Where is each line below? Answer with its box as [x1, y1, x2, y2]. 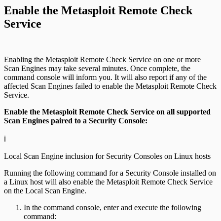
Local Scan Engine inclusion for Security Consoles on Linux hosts [4, 152, 211, 161]
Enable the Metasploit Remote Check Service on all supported [4, 108, 211, 116]
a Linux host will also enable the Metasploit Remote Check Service [4, 178, 213, 186]
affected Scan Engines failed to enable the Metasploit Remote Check [4, 82, 217, 91]
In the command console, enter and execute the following [24, 203, 201, 212]
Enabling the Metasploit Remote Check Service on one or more [4, 55, 201, 64]
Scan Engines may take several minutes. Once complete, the [4, 64, 190, 73]
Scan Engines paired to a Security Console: [4, 116, 147, 125]
